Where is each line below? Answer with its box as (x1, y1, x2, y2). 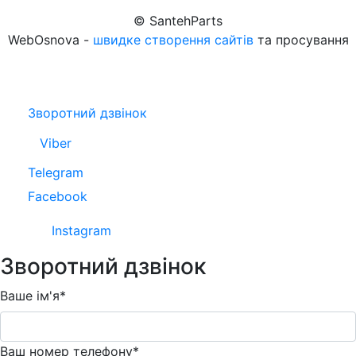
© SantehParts (133, 12, 222, 29)
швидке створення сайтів (92, 31, 253, 48)
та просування (253, 31, 349, 48)
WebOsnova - (7, 31, 93, 48)
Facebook (28, 188, 87, 204)
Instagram (52, 222, 111, 238)
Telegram (28, 164, 83, 180)
